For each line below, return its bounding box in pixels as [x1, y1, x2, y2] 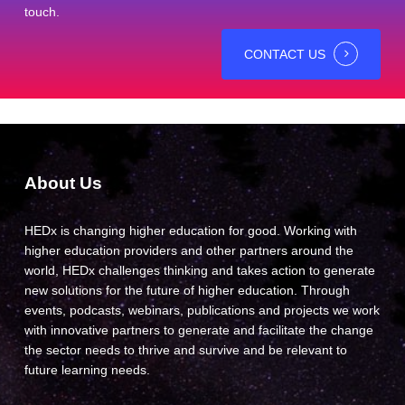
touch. [24, 5, 60, 20]
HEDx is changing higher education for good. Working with [24, 223, 357, 238]
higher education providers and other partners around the [24, 243, 353, 258]
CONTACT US [244, 47, 326, 62]
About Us [24, 174, 102, 193]
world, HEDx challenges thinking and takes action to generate [24, 263, 375, 278]
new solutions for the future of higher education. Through [24, 283, 350, 297]
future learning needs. [24, 363, 150, 377]
